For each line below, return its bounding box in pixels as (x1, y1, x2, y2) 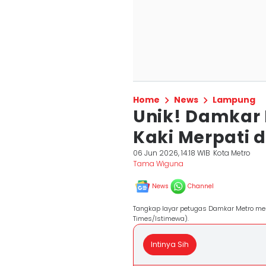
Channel (188, 182, 214, 191)
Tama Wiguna (133, 159, 183, 169)
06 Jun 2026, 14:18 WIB (133, 148, 210, 158)
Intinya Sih (151, 239, 189, 249)
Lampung (213, 94, 255, 106)
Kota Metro (213, 148, 251, 158)
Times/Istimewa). (133, 214, 189, 223)
